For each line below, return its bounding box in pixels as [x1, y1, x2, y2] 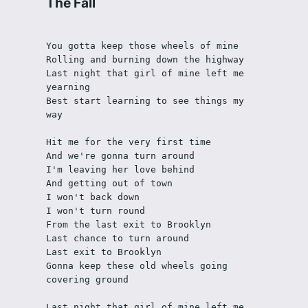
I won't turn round [45, 206, 145, 217]
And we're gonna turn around [45, 151, 195, 162]
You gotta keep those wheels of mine [45, 41, 239, 52]
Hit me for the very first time [45, 137, 211, 148]
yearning [45, 82, 90, 93]
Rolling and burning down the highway [45, 54, 244, 65]
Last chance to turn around [45, 233, 189, 244]
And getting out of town [45, 178, 173, 189]
